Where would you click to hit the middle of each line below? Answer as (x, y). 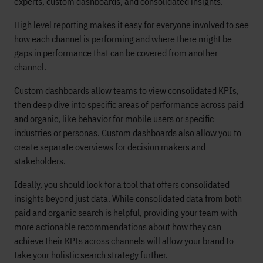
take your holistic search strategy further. (91, 255)
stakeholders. (40, 161)
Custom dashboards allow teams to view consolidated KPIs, (127, 90)
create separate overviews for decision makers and (110, 147)
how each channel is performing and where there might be (123, 39)
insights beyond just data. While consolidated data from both (128, 198)
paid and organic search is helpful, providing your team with (126, 213)
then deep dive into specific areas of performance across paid (129, 104)
